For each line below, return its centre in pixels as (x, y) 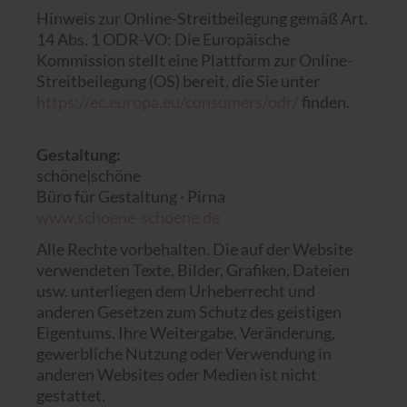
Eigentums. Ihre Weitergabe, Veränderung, (186, 333)
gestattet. (71, 395)
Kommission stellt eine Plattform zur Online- (194, 60)
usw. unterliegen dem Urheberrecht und (176, 291)
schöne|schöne (89, 175)
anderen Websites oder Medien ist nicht (177, 374)
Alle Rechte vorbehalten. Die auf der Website (194, 249)
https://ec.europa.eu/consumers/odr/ (168, 102)
